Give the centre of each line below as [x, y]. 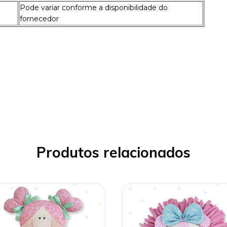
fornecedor [39, 18]
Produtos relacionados [113, 153]
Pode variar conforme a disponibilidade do [94, 7]
